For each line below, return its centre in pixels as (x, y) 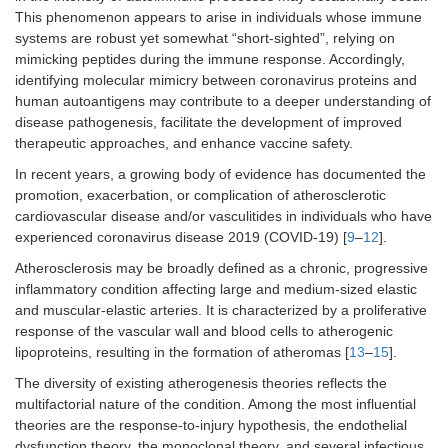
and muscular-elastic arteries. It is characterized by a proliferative (221, 310)
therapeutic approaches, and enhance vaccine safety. (184, 143)
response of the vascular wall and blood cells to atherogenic (204, 331)
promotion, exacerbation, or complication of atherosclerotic (200, 195)
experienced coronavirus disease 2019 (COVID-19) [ (181, 237)
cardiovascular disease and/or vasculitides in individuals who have (223, 216)
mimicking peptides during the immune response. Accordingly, (210, 59)
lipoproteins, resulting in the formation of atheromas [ (182, 352)
